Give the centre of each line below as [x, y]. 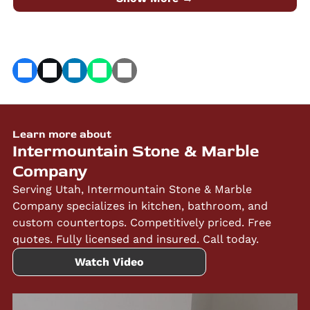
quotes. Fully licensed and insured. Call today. [135, 239]
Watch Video [109, 262]
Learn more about [62, 135]
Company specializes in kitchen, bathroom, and [140, 206]
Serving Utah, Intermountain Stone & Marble [132, 190]
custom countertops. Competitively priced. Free [142, 223]
